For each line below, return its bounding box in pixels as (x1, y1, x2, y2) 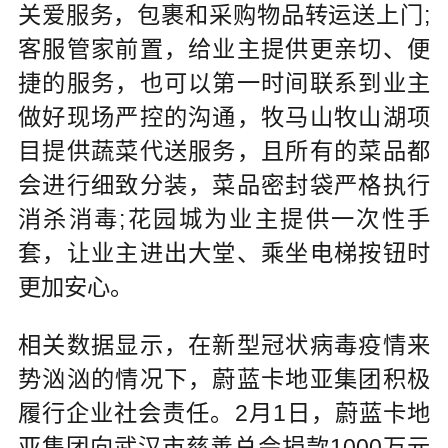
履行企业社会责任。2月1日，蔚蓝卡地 (17, 399, 431, 426)
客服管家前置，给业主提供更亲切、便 (17, 35, 431, 62)
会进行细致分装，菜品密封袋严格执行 (17, 171, 431, 198)
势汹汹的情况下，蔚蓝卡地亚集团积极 (17, 365, 431, 392)
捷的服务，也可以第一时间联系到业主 (17, 69, 431, 96)
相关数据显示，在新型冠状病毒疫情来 (17, 331, 431, 358)
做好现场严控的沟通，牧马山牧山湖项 (17, 103, 431, 130)
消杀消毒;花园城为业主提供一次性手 (17, 205, 431, 232)
